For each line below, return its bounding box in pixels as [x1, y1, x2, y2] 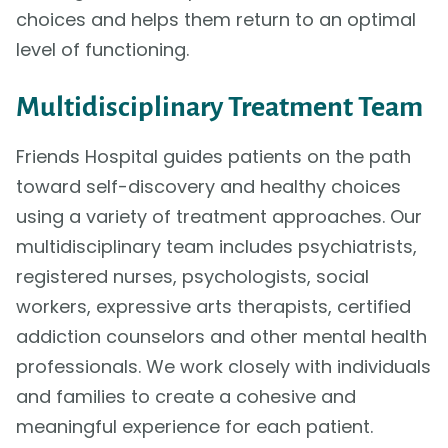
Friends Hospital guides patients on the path [15, 144, 411, 170]
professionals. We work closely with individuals [15, 354, 431, 380]
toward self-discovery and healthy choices [15, 174, 401, 200]
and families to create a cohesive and [15, 384, 356, 410]
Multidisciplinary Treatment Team [15, 92, 423, 123]
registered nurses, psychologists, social [15, 264, 369, 290]
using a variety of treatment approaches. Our [15, 204, 422, 230]
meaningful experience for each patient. [15, 414, 373, 440]
